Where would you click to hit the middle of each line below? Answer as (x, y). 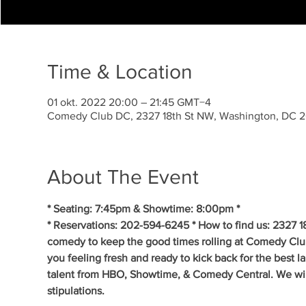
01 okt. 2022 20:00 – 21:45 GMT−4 (129, 102)
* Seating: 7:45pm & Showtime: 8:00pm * (143, 209)
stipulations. (75, 291)
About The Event (123, 177)
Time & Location (120, 72)
